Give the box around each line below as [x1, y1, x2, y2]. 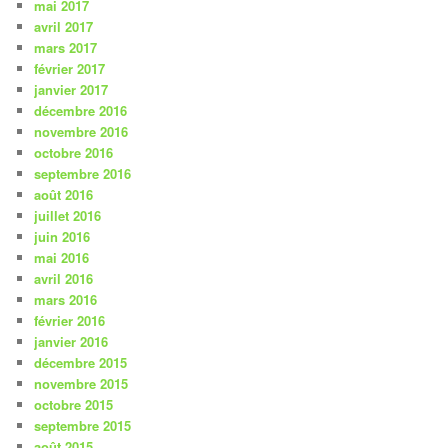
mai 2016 [34, 247, 90, 267]
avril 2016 [34, 268, 94, 288]
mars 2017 [34, 37, 98, 57]
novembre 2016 [34, 121, 129, 141]
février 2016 [34, 310, 106, 330]
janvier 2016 [34, 331, 109, 351]
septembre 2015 [34, 415, 132, 435]
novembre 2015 [34, 373, 129, 393]
